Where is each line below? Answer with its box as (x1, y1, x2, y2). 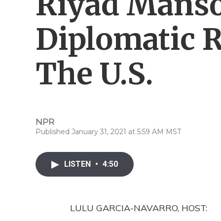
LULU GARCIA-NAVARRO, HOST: (70, 202, 207, 214)
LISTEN (64, 159, 93, 169)
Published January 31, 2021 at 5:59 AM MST (36, 127, 181, 136)
